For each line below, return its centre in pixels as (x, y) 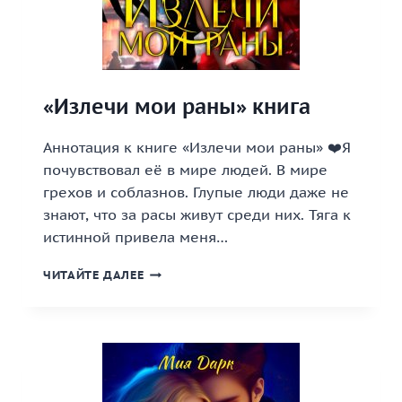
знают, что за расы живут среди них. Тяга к (197, 214)
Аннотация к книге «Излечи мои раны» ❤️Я (197, 147)
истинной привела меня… (135, 237)
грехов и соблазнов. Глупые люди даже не (196, 192)
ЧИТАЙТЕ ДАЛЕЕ (94, 275)
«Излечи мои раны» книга (177, 106)
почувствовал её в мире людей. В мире (185, 170)
